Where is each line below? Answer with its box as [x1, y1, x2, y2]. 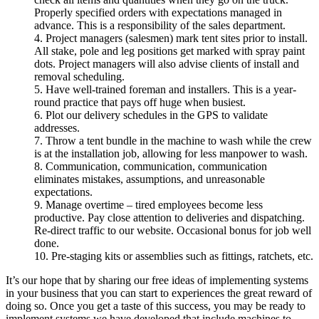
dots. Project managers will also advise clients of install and [34, 57, 299, 70]
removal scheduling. [34, 70, 125, 83]
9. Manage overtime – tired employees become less [34, 198, 263, 211]
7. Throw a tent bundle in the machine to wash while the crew [34, 134, 312, 147]
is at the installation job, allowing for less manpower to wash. [34, 147, 308, 159]
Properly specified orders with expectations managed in [34, 6, 282, 19]
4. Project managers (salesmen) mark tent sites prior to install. [34, 31, 308, 44]
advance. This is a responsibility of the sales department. [34, 19, 286, 31]
